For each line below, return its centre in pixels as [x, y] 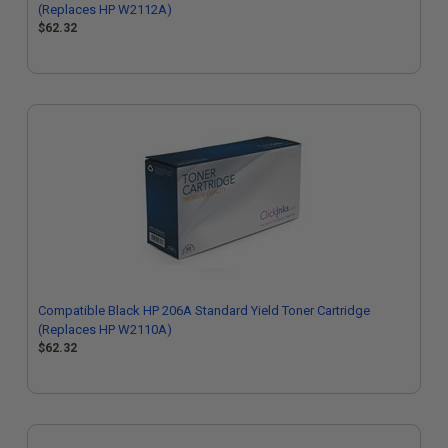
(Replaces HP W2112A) [105, 9]
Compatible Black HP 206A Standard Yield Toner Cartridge [204, 310]
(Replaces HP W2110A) [105, 329]
